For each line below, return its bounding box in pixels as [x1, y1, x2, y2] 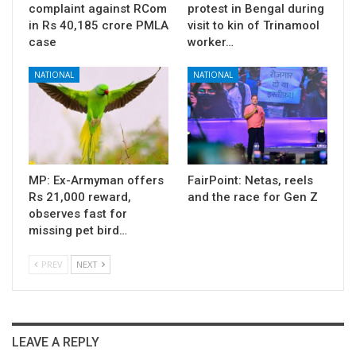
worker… [188, 34, 234, 49]
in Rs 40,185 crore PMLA [29, 17, 168, 33]
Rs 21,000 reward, [29, 189, 131, 204]
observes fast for [29, 206, 127, 221]
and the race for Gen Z [188, 189, 318, 204]
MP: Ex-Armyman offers [29, 172, 164, 188]
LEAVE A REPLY [12, 334, 99, 350]
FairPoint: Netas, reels [188, 172, 313, 188]
